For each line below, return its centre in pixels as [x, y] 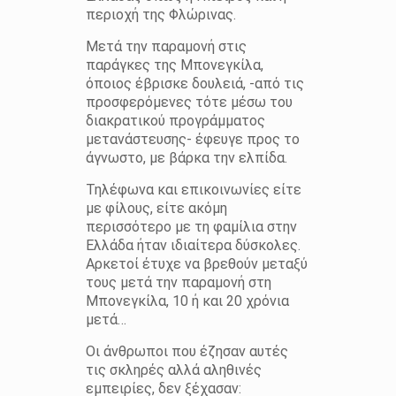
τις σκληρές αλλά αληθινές [173, 369]
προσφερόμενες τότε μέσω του [189, 102]
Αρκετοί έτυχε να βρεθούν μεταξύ [196, 263]
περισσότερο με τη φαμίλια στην [191, 226]
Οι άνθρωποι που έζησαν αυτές [187, 351]
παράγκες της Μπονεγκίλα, [174, 65]
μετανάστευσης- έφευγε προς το [192, 139]
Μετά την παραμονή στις [166, 46]
